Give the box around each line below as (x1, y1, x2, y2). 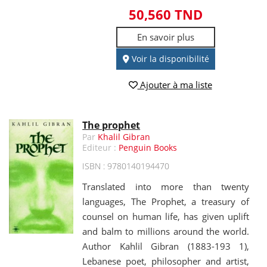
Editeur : (82, 141, 119, 153)
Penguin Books (119, 141, 178, 153)
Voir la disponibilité (129, 53, 209, 65)
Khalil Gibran (98, 131, 151, 142)
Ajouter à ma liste (137, 78, 212, 91)
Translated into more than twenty (82, 180, 249, 193)
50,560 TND (129, 5, 203, 24)
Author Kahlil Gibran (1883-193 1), (82, 240, 249, 252)
